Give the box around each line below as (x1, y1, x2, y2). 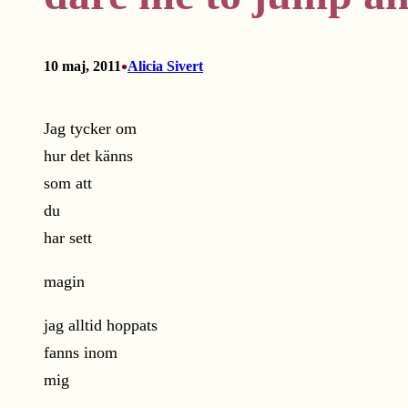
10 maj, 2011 (44, 58, 121, 75)
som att (44, 174, 92, 193)
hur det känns (44, 147, 133, 166)
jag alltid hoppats (44, 316, 158, 335)
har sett (44, 229, 92, 248)
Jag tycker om (44, 119, 137, 138)
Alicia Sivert (127, 58, 203, 75)
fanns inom (44, 343, 117, 362)
